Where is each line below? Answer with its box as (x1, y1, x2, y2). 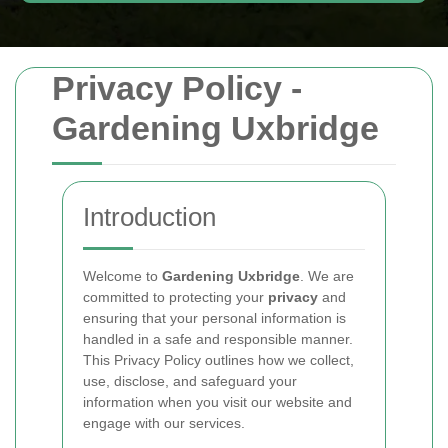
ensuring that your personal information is (83, 310, 346, 326)
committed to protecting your (83, 289, 268, 305)
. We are (300, 268, 354, 284)
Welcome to (83, 268, 158, 284)
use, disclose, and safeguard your (83, 373, 297, 389)
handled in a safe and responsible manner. (83, 331, 353, 347)
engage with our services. (83, 415, 245, 431)
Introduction (83, 202, 216, 232)
